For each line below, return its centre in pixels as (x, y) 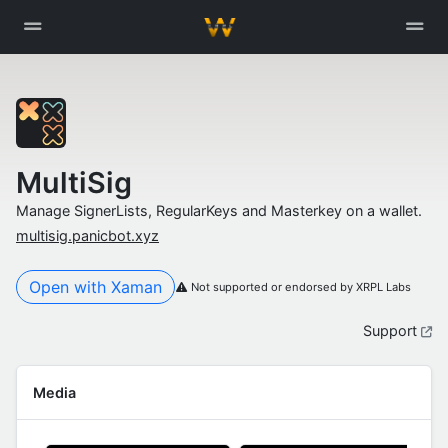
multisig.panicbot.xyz (87, 236)
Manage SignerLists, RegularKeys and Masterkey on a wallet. (219, 211)
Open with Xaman (95, 287)
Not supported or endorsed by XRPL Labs (301, 287)
